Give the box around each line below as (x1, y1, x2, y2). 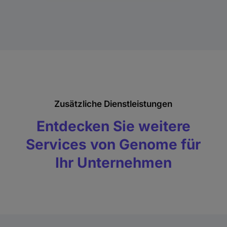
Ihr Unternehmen (55, 154, 172, 172)
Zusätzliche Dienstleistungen (54, 99, 173, 109)
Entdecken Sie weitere (36, 118, 191, 135)
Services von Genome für (26, 136, 201, 154)
